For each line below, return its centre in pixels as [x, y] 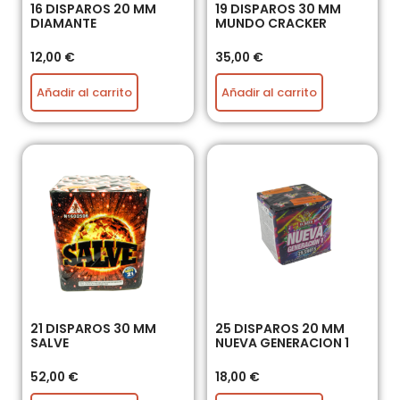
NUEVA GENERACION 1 [282, 343]
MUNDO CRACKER [271, 23]
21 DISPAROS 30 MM [93, 329]
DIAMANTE [63, 23]
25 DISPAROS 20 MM [279, 329]
